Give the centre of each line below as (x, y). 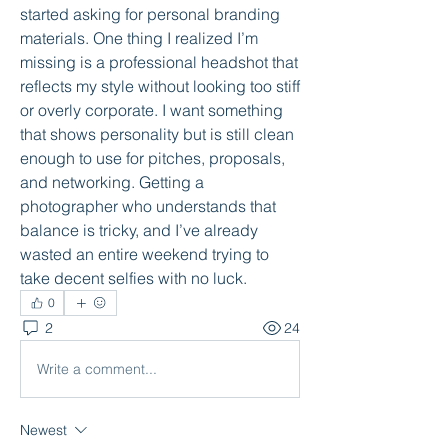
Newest (43, 430)
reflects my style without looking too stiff (160, 86)
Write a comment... (97, 368)
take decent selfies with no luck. (133, 278)
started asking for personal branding (150, 14)
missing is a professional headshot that (159, 62)
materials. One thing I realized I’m (139, 38)
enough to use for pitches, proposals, (152, 158)
